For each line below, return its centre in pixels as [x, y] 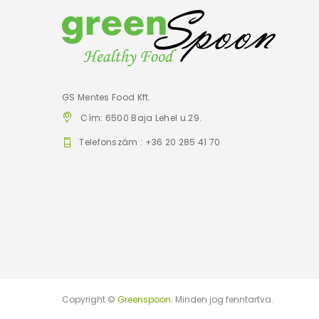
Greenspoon [144, 299]
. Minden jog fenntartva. [222, 299]
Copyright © [90, 299]
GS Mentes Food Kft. [106, 97]
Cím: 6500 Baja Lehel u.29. [141, 118]
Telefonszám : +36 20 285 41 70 [150, 142]
